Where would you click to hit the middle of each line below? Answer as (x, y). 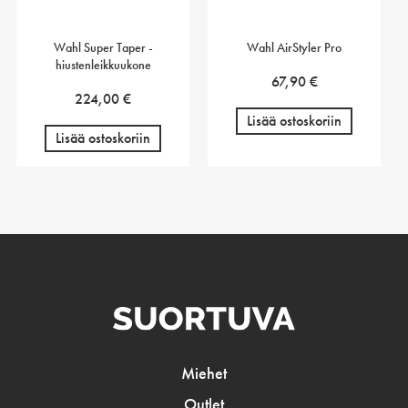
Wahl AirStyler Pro (295, 47)
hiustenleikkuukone (103, 64)
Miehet (204, 373)
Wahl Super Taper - (103, 47)
